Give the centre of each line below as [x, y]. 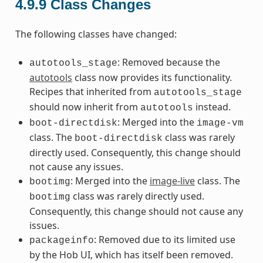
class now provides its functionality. [152, 77]
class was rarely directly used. [137, 196]
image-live [172, 181]
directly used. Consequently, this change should [135, 152]
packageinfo [61, 240]
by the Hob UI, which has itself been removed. [131, 254]
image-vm [220, 123]
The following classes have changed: [96, 34]
